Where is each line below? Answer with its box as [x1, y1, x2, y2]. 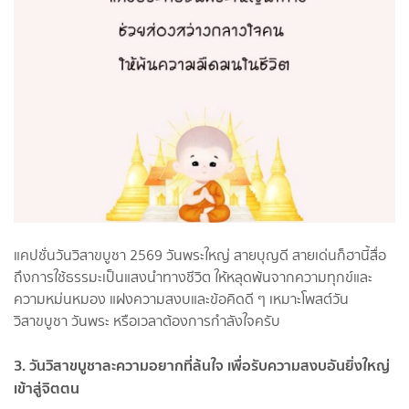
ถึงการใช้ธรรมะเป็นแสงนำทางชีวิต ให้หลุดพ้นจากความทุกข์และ [14, 266, 372, 288]
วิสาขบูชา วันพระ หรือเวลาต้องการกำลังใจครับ [14, 309, 280, 331]
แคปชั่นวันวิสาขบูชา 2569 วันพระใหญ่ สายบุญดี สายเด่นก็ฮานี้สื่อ [14, 244, 386, 266]
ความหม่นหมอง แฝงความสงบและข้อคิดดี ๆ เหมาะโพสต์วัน [14, 288, 349, 309]
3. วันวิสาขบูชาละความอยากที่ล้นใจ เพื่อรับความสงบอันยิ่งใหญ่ [14, 352, 390, 377]
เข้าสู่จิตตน [14, 375, 79, 400]
